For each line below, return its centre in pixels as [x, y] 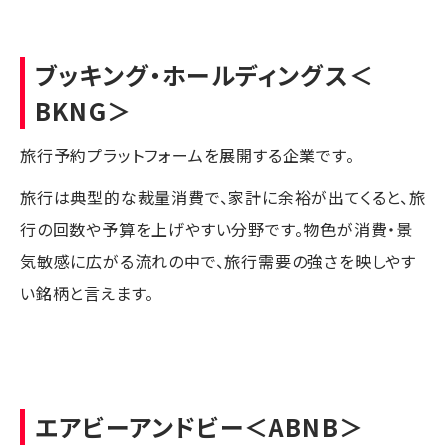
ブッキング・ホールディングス [192, 74]
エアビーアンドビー [139, 426]
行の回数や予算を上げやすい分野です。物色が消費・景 [216, 228]
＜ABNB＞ [304, 426]
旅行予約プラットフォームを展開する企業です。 [187, 154]
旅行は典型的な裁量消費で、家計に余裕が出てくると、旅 [223, 196]
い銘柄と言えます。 [87, 292]
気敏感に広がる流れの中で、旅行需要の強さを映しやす [218, 260]
